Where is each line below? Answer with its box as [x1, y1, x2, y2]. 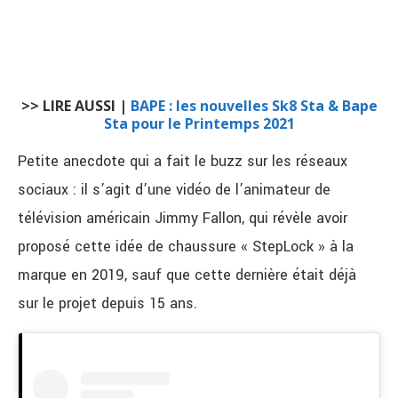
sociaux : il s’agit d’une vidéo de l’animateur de [18, 179, 330, 200]
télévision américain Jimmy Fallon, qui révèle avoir [18, 208, 347, 228]
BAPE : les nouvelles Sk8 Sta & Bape [130, 96, 378, 115]
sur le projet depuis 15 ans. [18, 293, 197, 314]
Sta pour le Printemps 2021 [103, 114, 295, 133]
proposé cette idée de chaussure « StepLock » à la [18, 236, 354, 257]
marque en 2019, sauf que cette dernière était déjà [18, 265, 356, 285]
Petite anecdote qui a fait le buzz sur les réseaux [18, 151, 347, 171]
